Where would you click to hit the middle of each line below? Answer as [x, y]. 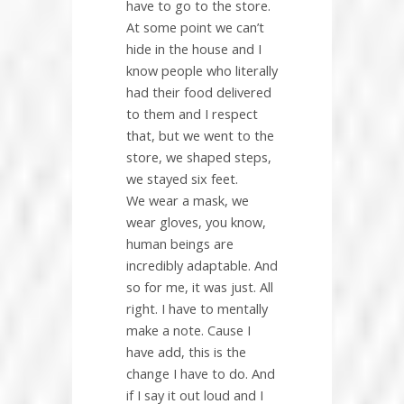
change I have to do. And [201, 374]
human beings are [180, 244]
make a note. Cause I [188, 331]
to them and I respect [192, 114]
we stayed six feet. [182, 179]
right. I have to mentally [197, 309]
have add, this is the [186, 352]
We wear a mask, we [188, 201]
